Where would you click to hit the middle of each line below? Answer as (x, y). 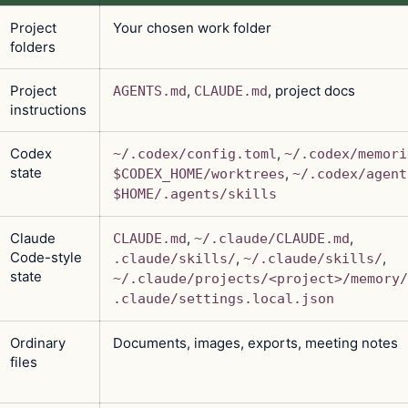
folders (33, 46)
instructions (48, 109)
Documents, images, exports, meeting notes (255, 342)
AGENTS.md (150, 91)
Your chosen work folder (192, 27)
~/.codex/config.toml (195, 153)
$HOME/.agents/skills (195, 194)
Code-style (46, 257)
